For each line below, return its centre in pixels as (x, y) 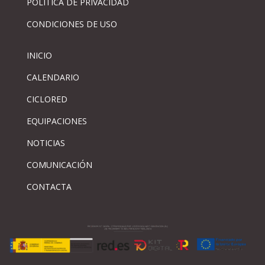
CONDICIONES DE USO (72, 24)
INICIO (39, 55)
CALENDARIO (53, 77)
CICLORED (47, 99)
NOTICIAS (46, 143)
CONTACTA (49, 186)
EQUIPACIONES (56, 121)
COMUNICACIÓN (59, 164)
